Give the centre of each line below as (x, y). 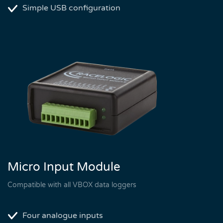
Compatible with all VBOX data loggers (72, 185)
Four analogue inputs (63, 215)
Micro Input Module (64, 167)
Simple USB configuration (71, 8)
